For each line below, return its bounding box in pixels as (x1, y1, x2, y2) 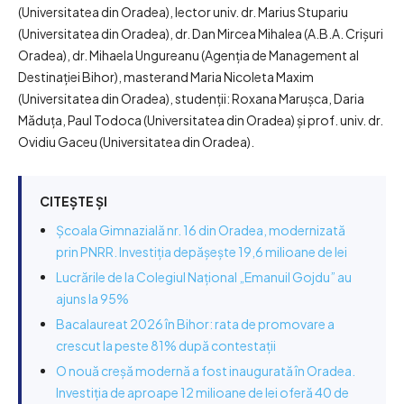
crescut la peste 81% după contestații (56, 337, 276, 354)
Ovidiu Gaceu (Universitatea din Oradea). (18, 133, 254, 151)
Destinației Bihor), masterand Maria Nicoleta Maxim (18, 69, 314, 86)
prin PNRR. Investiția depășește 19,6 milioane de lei (56, 243, 347, 261)
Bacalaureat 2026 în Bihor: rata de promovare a (56, 316, 335, 333)
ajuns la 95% (56, 290, 129, 308)
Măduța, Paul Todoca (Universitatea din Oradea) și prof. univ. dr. (18, 112, 383, 129)
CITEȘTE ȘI (40, 193, 107, 210)
